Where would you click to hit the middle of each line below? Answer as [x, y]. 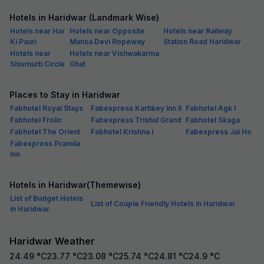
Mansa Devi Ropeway [107, 41]
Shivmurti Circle [37, 64]
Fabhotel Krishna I [122, 131]
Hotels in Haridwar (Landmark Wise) [84, 17]
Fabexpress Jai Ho [219, 131]
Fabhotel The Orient [45, 131]
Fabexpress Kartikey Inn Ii [136, 108]
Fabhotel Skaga [213, 120]
